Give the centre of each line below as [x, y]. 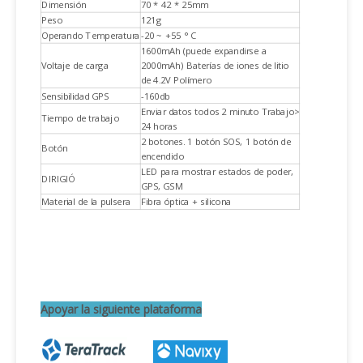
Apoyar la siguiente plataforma [121, 310]
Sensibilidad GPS [75, 96]
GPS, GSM [162, 186]
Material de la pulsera [85, 201]
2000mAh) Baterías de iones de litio [215, 65]
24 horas [159, 126]
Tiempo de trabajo [80, 117]
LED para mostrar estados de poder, [217, 171]
